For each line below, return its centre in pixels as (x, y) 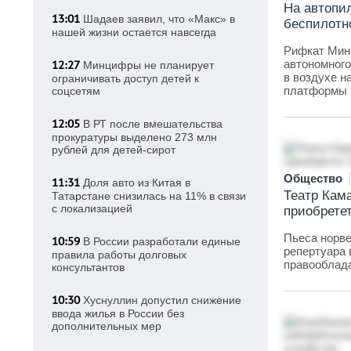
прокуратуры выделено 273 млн (134, 137)
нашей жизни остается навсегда (134, 32)
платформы (315, 90)
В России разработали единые (160, 241)
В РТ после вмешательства (151, 124)
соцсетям (76, 91)
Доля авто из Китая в (135, 183)
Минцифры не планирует (147, 65)
